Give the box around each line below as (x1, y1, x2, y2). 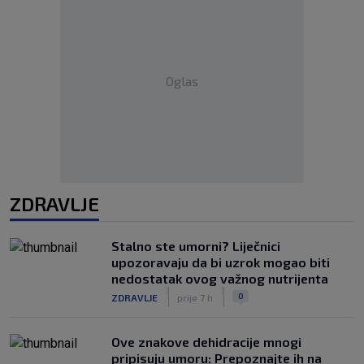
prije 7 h (177, 291, 213, 303)
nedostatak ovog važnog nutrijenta (111, 271, 328, 286)
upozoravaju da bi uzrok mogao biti (111, 254, 330, 270)
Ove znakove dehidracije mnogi (111, 334, 301, 349)
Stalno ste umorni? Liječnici (111, 238, 280, 253)
